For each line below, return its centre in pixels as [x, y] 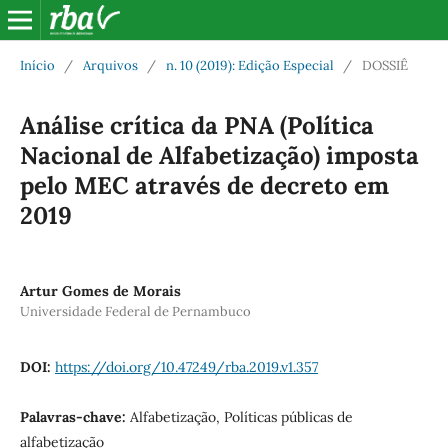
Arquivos [110, 65]
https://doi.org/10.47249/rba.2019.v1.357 [186, 366]
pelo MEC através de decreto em [204, 185]
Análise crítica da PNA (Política [196, 125]
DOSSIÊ [384, 65]
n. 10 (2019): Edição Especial [249, 65]
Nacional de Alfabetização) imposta [219, 155]
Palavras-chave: [74, 416]
